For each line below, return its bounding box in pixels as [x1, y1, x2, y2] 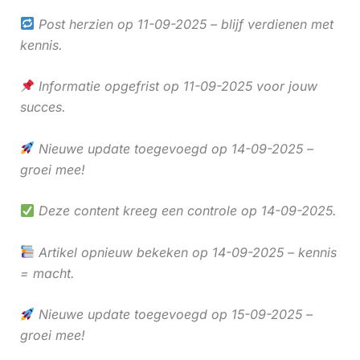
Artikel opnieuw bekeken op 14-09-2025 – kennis [34, 243, 337, 260]
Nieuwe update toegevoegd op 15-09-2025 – [34, 306, 313, 323]
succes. [19, 99, 66, 116]
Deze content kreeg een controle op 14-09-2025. [34, 202, 337, 219]
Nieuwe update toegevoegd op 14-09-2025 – [34, 140, 313, 157]
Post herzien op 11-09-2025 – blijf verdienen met [34, 15, 333, 32]
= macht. [19, 264, 75, 281]
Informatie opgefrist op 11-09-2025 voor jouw [34, 78, 317, 95]
